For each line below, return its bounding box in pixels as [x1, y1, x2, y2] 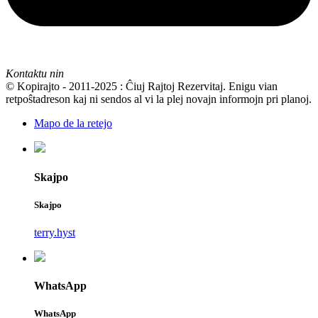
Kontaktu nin [6, 67, 64, 80]
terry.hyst [34, 226, 75, 239]
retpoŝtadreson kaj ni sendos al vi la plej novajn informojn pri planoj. [6, 93, 312, 106]
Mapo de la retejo [34, 117, 112, 130]
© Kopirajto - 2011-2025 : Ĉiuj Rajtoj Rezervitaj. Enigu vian [6, 80, 278, 93]
